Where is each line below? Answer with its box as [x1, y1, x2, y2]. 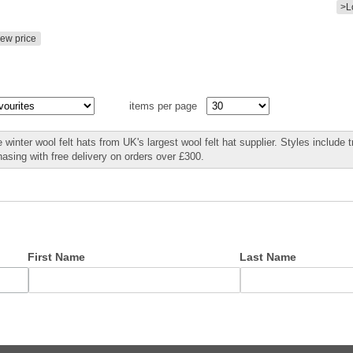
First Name [28, 251, 85, 263]
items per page [129, 100, 203, 112]
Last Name [240, 251, 296, 263]
